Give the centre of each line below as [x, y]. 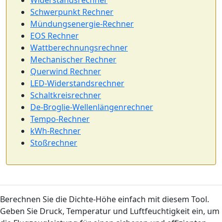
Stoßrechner [54, 143]
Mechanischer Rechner [73, 59]
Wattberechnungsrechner [79, 48]
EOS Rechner [55, 36]
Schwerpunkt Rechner [72, 12]
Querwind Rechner [66, 71]
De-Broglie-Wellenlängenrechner [92, 107]
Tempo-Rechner [60, 119]
